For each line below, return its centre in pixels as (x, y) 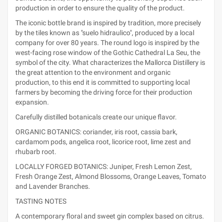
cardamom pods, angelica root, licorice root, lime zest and (103, 142)
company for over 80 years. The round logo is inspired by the (107, 43)
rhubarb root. (36, 152)
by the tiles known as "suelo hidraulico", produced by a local (105, 33)
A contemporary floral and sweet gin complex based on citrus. (110, 216)
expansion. (32, 102)
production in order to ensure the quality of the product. (100, 8)
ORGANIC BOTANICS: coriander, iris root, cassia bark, (96, 132)
